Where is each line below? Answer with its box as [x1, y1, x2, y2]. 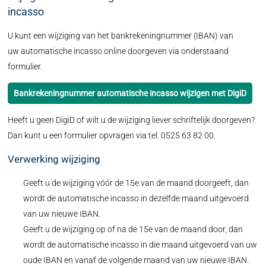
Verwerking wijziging [8, 153, 101, 165]
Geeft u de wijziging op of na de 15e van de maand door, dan [23, 224, 243, 234]
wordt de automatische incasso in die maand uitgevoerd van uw [23, 240, 257, 249]
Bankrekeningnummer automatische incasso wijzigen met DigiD [14, 88, 247, 98]
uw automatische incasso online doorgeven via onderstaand [8, 46, 229, 56]
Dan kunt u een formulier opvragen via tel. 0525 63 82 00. [8, 131, 216, 140]
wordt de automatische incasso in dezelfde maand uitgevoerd [23, 194, 249, 203]
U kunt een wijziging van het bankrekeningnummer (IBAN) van [8, 31, 234, 40]
